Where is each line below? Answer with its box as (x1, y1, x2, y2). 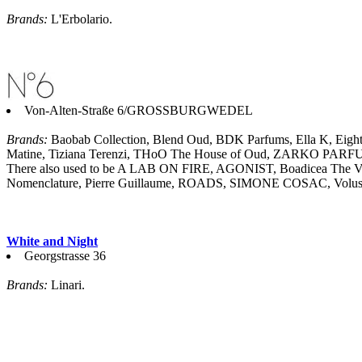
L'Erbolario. (48, 11, 112, 26)
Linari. (48, 277, 85, 292)
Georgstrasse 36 (24, 248, 106, 263)
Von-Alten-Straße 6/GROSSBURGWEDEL (24, 103, 253, 117)
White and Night (6, 234, 98, 248)
